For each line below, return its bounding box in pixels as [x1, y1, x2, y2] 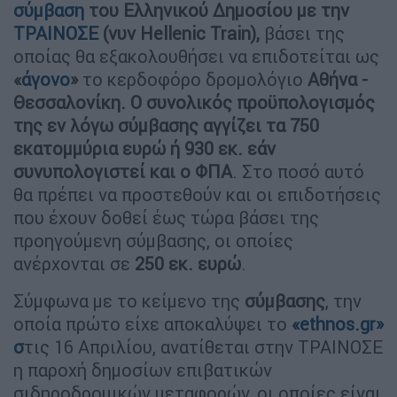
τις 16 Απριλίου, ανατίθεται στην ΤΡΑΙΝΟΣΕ [24, 335, 383, 358]
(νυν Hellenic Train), [103, 21, 260, 44]
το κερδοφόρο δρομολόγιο [78, 67, 307, 90]
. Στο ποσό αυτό [232, 160, 364, 183]
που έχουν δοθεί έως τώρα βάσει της [13, 206, 319, 229]
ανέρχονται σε [13, 252, 135, 275]
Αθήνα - [307, 67, 368, 90]
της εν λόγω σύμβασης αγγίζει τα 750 [13, 113, 319, 136]
